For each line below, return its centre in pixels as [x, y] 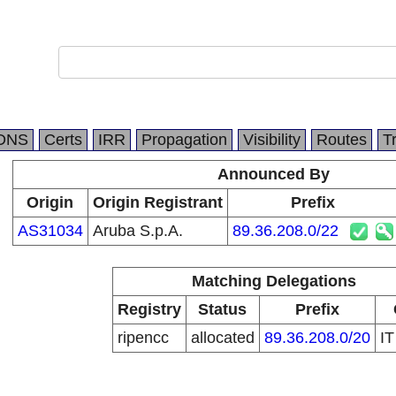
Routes [342, 140]
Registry [149, 309]
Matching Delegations [274, 281]
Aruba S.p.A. [137, 231]
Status [222, 309]
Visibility [272, 140]
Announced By [274, 174]
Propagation [184, 140]
